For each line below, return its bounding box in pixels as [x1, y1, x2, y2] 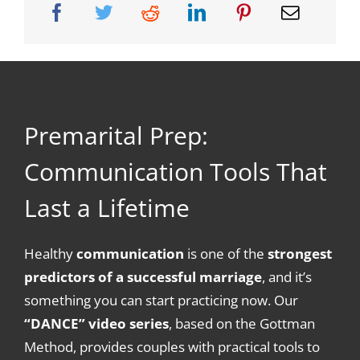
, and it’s [261, 268, 312, 286]
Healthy [23, 244, 76, 263]
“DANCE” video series [23, 314, 169, 333]
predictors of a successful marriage [23, 268, 262, 286]
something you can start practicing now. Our [23, 291, 298, 309]
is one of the [186, 244, 268, 263]
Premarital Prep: [23, 119, 208, 152]
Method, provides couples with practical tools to [23, 337, 320, 356]
